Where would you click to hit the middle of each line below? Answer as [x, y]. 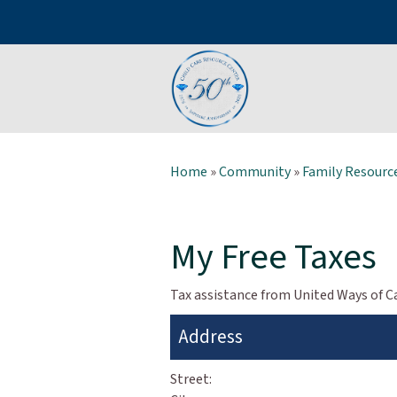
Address [211, 337]
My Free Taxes [273, 257]
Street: [191, 379]
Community [255, 172]
